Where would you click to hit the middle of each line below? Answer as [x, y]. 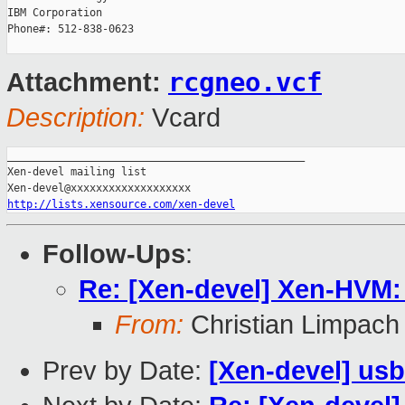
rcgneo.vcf [245, 83]
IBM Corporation [55, 13]
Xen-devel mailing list [77, 172]
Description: [75, 118]
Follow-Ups [114, 254]
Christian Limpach [292, 325]
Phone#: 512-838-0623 [71, 29]
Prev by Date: [126, 371]
